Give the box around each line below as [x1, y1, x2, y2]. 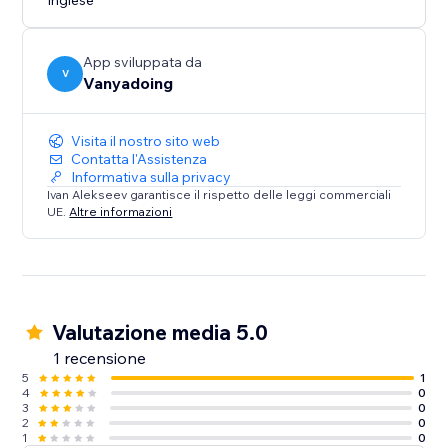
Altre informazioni [69, 203, 173, 219]
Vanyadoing [83, 73, 174, 94]
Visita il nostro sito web [71, 132, 221, 151]
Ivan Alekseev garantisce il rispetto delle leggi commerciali [47, 187, 392, 203]
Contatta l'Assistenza [71, 150, 208, 169]
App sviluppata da [83, 53, 203, 72]
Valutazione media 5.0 [52, 319, 269, 346]
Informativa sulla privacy [71, 168, 232, 187]
